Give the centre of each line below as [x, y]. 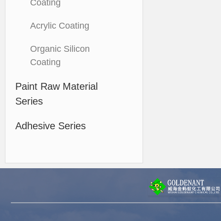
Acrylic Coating [60, 26]
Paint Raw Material [56, 86]
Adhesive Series [51, 126]
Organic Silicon [60, 49]
